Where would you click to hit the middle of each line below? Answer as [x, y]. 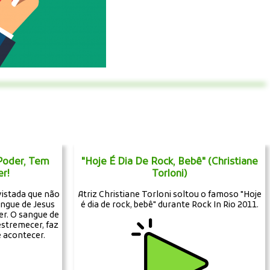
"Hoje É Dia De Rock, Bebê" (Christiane [170, 162]
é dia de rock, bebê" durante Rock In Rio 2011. [170, 205]
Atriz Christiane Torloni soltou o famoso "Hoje [170, 195]
